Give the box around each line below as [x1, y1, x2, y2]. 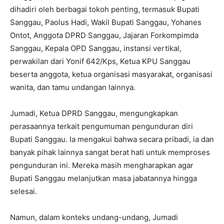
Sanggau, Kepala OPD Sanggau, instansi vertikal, [10, 43, 181, 53]
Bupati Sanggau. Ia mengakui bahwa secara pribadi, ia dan [10, 134, 214, 144]
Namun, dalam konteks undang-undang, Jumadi [10, 212, 178, 222]
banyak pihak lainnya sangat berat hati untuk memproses [10, 147, 210, 157]
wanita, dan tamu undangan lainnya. [10, 82, 135, 92]
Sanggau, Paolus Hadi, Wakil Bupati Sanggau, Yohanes [10, 17, 201, 27]
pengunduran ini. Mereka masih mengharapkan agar [10, 160, 193, 170]
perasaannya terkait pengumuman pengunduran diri [10, 121, 193, 131]
